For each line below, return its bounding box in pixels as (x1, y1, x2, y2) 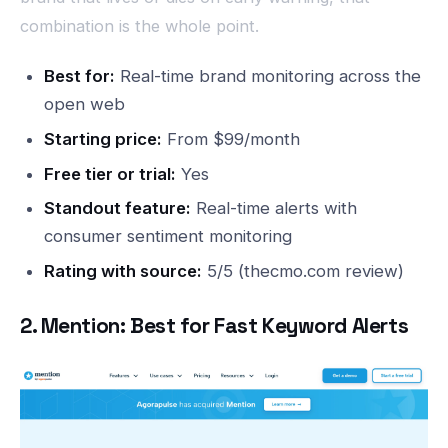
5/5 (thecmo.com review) (201, 261, 404, 282)
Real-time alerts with (190, 198, 357, 219)
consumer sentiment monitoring (43, 226, 292, 247)
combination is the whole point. (20, 16, 259, 37)
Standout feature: (43, 198, 191, 219)
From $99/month (161, 128, 300, 149)
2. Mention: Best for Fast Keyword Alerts (20, 311, 409, 339)
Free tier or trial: (43, 163, 176, 184)
